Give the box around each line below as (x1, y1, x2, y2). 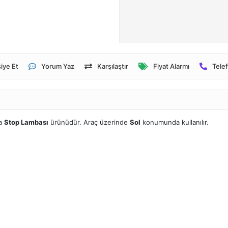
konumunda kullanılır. (140, 118, 209, 126)
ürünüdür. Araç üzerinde (48, 118, 130, 126)
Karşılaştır (97, 62, 128, 70)
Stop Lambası (4, 118, 48, 126)
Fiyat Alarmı (153, 62, 189, 70)
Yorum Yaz (41, 62, 74, 70)
